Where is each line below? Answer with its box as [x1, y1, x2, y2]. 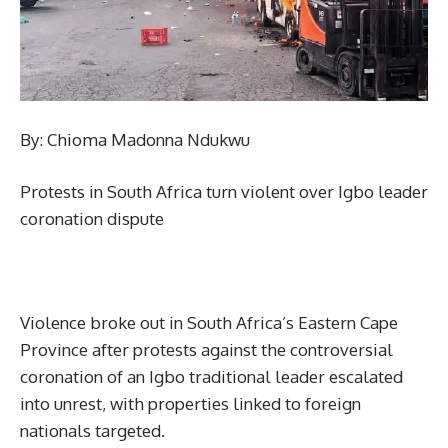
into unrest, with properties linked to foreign [20, 393, 361, 415]
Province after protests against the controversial [20, 339, 393, 361]
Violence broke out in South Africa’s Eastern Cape [20, 312, 398, 334]
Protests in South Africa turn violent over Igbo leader [20, 181, 428, 203]
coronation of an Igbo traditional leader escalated [20, 366, 403, 388]
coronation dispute [20, 208, 164, 230]
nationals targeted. [20, 420, 165, 442]
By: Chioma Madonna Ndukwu [20, 129, 250, 151]
